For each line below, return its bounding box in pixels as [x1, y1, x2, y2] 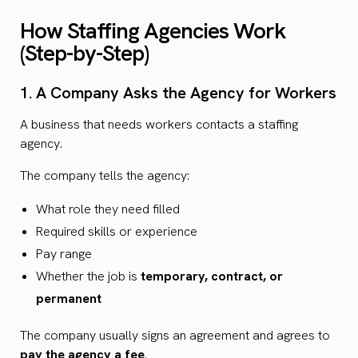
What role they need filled [36, 201, 180, 218]
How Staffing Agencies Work [20, 16, 286, 46]
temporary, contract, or [141, 268, 283, 285]
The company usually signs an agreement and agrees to [20, 327, 330, 344]
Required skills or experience [36, 223, 197, 241]
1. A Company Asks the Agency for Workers [20, 82, 336, 104]
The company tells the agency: [20, 167, 189, 185]
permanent [36, 290, 101, 308]
